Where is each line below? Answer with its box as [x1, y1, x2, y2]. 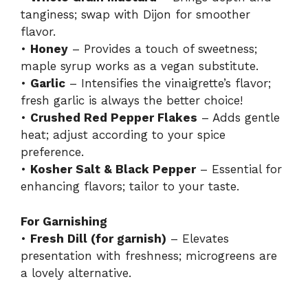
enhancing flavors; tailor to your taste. [21, 179, 239, 194]
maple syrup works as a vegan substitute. [21, 59, 258, 74]
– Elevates [166, 231, 229, 245]
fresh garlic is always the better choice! [21, 93, 243, 108]
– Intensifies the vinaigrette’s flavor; [65, 76, 271, 91]
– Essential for [196, 162, 282, 177]
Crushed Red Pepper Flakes [30, 111, 197, 125]
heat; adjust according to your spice [21, 128, 225, 142]
